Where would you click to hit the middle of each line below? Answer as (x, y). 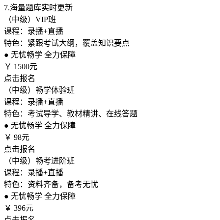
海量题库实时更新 (41, 8)
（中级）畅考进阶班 (39, 161)
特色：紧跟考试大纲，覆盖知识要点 (67, 43)
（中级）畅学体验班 (39, 90)
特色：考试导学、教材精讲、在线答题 (71, 114)
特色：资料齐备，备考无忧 (51, 184)
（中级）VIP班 (30, 19)
